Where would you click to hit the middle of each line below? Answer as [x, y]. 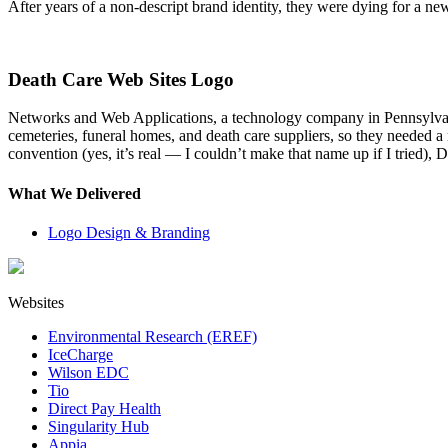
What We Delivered [74, 193]
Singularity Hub [98, 426]
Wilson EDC [88, 372]
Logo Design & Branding [129, 232]
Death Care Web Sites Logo [121, 79]
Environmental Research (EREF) [152, 336]
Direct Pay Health [104, 408]
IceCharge [80, 354]
